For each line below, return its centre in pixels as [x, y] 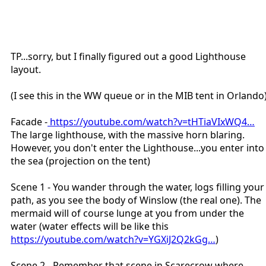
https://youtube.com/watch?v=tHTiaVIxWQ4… [151, 122]
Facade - [29, 122]
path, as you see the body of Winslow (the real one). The [136, 200]
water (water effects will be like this [90, 227]
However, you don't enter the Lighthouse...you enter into [137, 148]
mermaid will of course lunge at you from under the [127, 213]
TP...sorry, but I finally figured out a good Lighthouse [128, 57]
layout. [26, 70]
